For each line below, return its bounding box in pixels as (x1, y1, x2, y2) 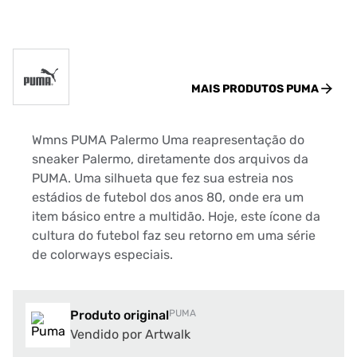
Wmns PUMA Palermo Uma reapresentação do (32, 132, 304, 147)
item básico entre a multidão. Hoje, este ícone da (32, 209, 320, 224)
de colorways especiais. (32, 247, 173, 262)
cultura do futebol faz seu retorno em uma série (32, 228, 316, 243)
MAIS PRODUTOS (191, 82, 286, 96)
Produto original (70, 308, 169, 323)
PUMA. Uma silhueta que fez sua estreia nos (32, 171, 293, 186)
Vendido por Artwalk (70, 327, 190, 342)
